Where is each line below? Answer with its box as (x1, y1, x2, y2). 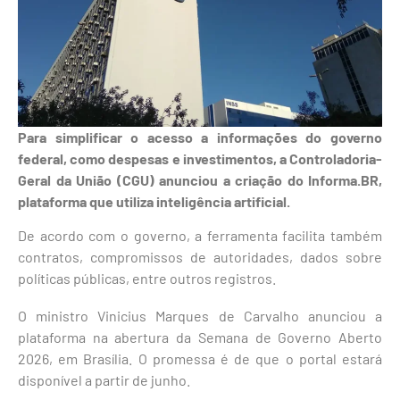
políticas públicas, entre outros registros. (18, 270, 276, 287)
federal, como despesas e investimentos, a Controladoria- (18, 149, 382, 167)
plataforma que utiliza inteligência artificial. (18, 192, 290, 210)
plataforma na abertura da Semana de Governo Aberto (18, 329, 382, 346)
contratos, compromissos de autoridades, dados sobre (18, 248, 382, 266)
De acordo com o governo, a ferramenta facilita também (18, 227, 382, 245)
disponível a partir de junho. (18, 371, 190, 389)
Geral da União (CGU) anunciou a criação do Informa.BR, (18, 171, 382, 188)
